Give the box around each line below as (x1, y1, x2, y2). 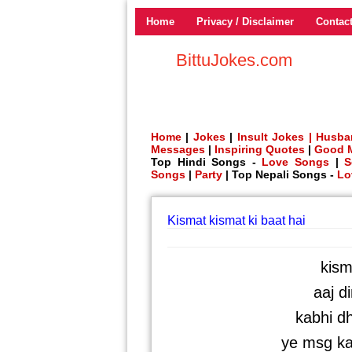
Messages (151, 143, 205, 156)
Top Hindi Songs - (151, 156, 262, 168)
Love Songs (262, 156, 330, 168)
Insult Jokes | (236, 130, 312, 143)
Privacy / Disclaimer (196, 16, 294, 27)
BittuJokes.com (176, 50, 292, 70)
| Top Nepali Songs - (222, 168, 337, 181)
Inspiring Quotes (214, 143, 305, 156)
